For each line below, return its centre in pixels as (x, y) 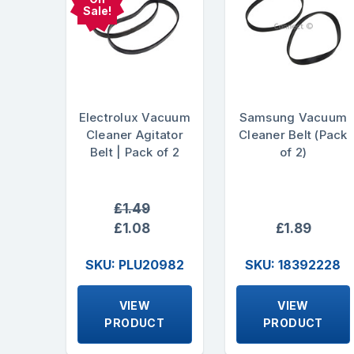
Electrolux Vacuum (134, 118)
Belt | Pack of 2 (134, 153)
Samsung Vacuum (293, 118)
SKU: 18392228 (293, 264)
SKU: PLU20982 (134, 264)
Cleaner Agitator (134, 135)
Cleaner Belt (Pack (293, 135)
